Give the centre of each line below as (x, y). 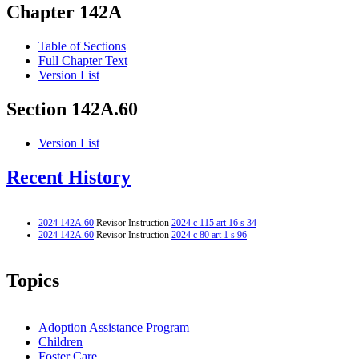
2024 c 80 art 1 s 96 (209, 234)
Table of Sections (82, 46)
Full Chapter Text (83, 61)
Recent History (69, 177)
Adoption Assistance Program (114, 327)
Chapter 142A (64, 12)
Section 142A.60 (72, 109)
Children (61, 341)
